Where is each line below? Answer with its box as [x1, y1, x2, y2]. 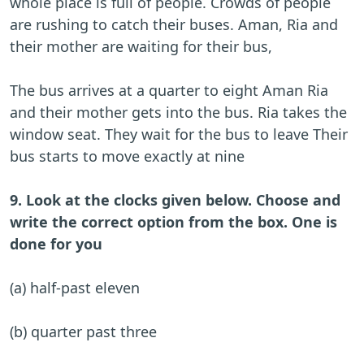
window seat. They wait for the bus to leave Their [10, 124, 348, 145]
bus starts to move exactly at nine [10, 146, 245, 167]
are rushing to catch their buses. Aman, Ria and [10, 15, 338, 35]
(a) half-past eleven [10, 278, 140, 298]
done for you [10, 234, 102, 254]
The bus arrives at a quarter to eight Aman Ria [10, 80, 328, 101]
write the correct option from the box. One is [10, 212, 337, 232]
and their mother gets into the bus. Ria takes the [10, 102, 347, 123]
